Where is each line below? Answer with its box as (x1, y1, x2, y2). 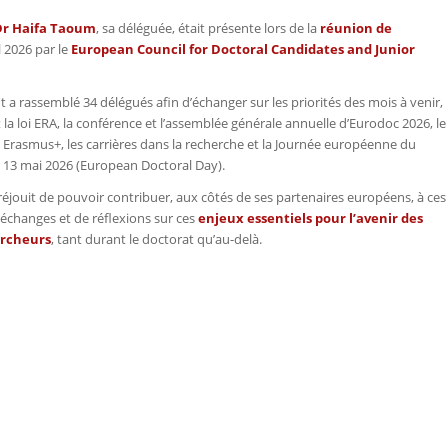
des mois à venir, (344, 93, 443, 112)
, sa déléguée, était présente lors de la (96, 19, 320, 37)
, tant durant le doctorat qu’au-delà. (51, 230, 262, 249)
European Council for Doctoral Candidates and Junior (70, 40, 415, 58)
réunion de (320, 19, 392, 37)
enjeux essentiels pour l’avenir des (198, 209, 423, 228)
